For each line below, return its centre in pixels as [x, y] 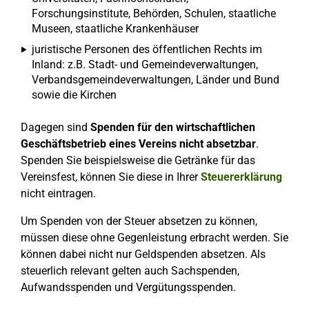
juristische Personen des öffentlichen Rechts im [147, 49]
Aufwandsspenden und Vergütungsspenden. [128, 287]
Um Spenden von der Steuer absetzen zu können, [139, 221]
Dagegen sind [56, 127]
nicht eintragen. [58, 193]
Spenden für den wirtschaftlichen [173, 127]
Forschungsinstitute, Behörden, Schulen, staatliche [154, 13]
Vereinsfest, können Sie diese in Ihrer [111, 177]
